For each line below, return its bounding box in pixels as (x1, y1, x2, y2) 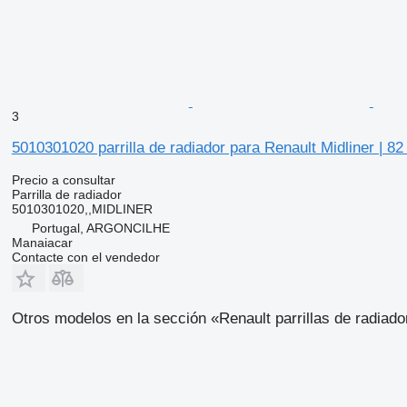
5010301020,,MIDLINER (11, 201, 153, 216)
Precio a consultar (11, 172, 115, 187)
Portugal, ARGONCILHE (31, 220, 170, 235)
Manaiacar (11, 234, 73, 250)
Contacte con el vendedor (11, 249, 160, 264)
